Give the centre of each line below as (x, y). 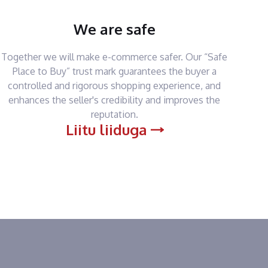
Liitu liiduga (106, 130)
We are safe (114, 29)
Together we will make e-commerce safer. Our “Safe (115, 57)
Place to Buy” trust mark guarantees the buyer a (114, 71)
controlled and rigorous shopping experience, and (115, 86)
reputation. (114, 114)
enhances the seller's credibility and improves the (115, 100)
